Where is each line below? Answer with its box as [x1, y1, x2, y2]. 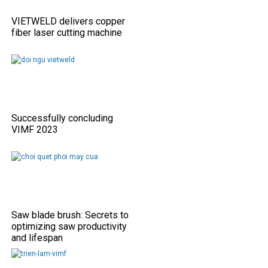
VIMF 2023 [11, 123, 58, 135]
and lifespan [11, 232, 63, 243]
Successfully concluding [11, 112, 113, 124]
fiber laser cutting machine [11, 26, 122, 38]
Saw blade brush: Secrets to [11, 209, 129, 221]
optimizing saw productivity [11, 220, 127, 232]
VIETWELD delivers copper [11, 15, 125, 27]
